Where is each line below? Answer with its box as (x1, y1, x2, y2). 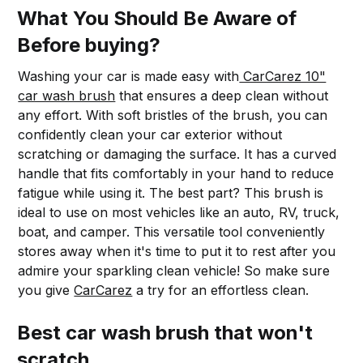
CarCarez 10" (239, 67, 327, 84)
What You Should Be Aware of (17, 6, 297, 30)
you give (18, 281, 75, 298)
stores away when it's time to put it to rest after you (18, 242, 336, 259)
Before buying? (17, 32, 161, 57)
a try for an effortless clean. (132, 281, 310, 298)
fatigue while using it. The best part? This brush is (18, 184, 324, 201)
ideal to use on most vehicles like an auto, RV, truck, (18, 203, 340, 220)
